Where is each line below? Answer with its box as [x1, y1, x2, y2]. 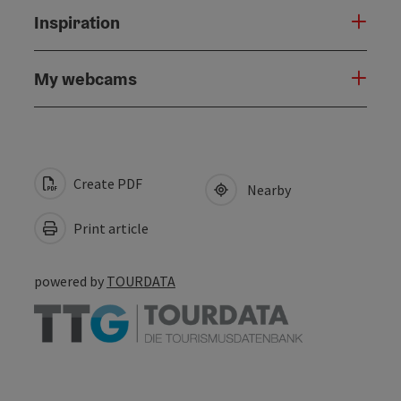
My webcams [34, 67, 137, 91]
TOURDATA [107, 272, 175, 291]
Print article [71, 219, 149, 238]
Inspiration [34, 11, 120, 35]
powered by [34, 272, 107, 291]
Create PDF [71, 175, 142, 193]
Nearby [242, 181, 291, 200]
